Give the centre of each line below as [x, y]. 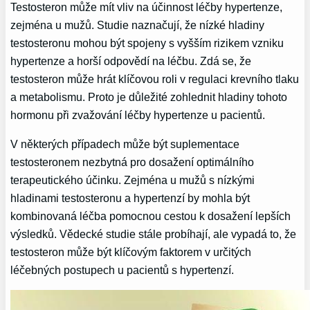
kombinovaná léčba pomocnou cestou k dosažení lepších [151, 216]
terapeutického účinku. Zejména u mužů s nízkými [133, 180]
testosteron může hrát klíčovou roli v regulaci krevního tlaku [155, 79]
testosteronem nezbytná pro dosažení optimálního [133, 162]
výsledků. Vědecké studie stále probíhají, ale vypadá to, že [154, 234]
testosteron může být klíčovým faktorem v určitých [131, 252]
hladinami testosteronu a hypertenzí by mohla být [130, 198]
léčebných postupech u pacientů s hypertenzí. [122, 270]
